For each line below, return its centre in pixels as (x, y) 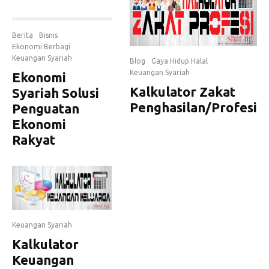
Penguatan (46, 108)
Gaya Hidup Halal (180, 61)
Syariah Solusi (56, 93)
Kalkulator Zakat (183, 91)
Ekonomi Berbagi (41, 47)
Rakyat (34, 140)
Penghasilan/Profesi (193, 107)
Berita (23, 35)
